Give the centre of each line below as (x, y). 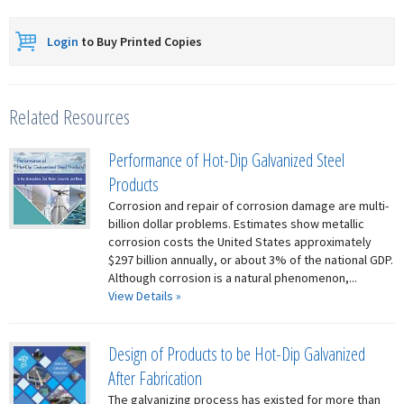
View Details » (145, 296)
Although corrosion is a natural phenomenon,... (233, 278)
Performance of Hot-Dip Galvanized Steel (226, 160)
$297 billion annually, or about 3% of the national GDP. (251, 260)
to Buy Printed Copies (140, 41)
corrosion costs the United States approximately (240, 242)
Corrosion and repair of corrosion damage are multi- (248, 206)
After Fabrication (155, 378)
